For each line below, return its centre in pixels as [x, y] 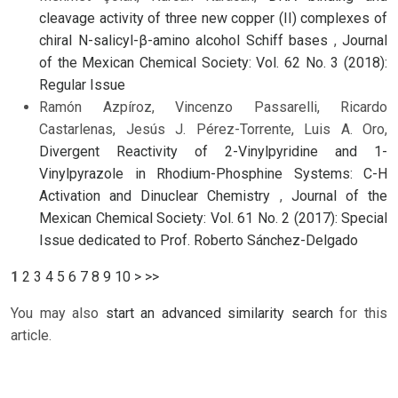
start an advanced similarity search [219, 314]
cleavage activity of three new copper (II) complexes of [213, 19]
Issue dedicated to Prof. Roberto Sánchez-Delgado [199, 241]
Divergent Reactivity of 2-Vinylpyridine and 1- [213, 152]
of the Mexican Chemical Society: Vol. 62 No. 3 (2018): [213, 63]
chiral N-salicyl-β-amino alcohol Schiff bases [187, 41]
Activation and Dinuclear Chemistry [159, 196]
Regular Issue [82, 85]
